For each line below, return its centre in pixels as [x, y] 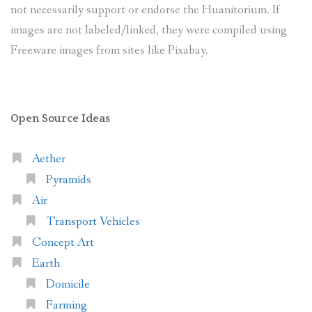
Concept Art [63, 243]
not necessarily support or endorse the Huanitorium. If [145, 10]
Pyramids [68, 180]
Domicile [68, 285]
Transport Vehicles [93, 222]
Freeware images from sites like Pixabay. [109, 51]
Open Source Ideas [60, 119]
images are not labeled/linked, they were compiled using [149, 31]
